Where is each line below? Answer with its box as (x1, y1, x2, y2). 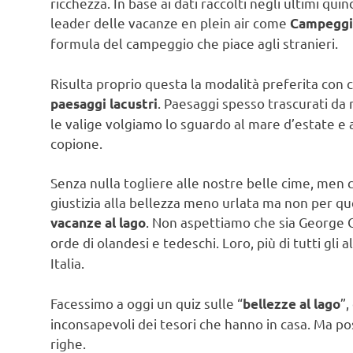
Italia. (50, 255, 84, 272)
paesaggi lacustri (50, 95, 158, 112)
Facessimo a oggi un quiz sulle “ (50, 294, 243, 311)
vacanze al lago (50, 214, 146, 232)
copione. (50, 134, 102, 151)
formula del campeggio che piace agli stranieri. (50, 35, 338, 52)
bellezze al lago (243, 295, 340, 312)
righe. (50, 334, 86, 351)
